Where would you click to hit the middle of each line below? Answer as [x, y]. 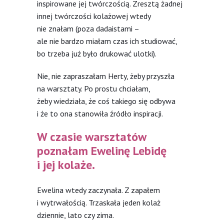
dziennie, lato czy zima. [75, 215]
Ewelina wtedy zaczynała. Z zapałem [98, 190]
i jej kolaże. [66, 164]
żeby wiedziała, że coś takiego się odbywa [106, 101]
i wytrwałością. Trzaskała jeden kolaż [99, 202]
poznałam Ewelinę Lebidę [102, 150]
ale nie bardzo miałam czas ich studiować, [107, 41]
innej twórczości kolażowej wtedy [94, 16]
